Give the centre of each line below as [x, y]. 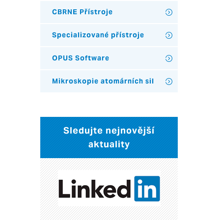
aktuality [109, 144]
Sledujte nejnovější [109, 130]
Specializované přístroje [98, 35]
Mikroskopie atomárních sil [103, 81]
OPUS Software [81, 58]
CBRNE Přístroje [82, 12]
